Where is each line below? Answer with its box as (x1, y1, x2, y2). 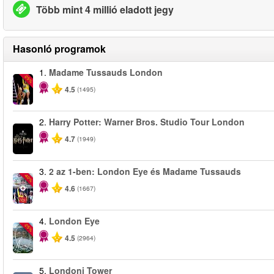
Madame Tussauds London (49, 66, 163, 78)
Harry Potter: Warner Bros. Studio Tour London (49, 116, 245, 128)
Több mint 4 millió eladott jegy (36, 2, 174, 17)
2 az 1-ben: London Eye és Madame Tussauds (49, 165, 241, 177)
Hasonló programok (13, 42, 106, 56)
